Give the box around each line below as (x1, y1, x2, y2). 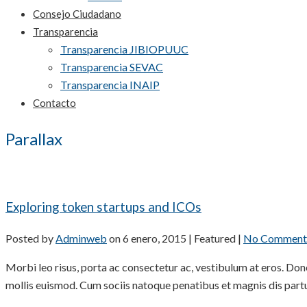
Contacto (33, 97, 76, 109)
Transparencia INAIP (60, 78, 160, 91)
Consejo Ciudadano (33, 8, 121, 20)
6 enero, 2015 (123, 232, 186, 245)
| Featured (188, 232, 236, 245)
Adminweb (56, 232, 107, 245)
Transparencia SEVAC (60, 60, 163, 73)
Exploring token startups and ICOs (5, 199, 201, 214)
